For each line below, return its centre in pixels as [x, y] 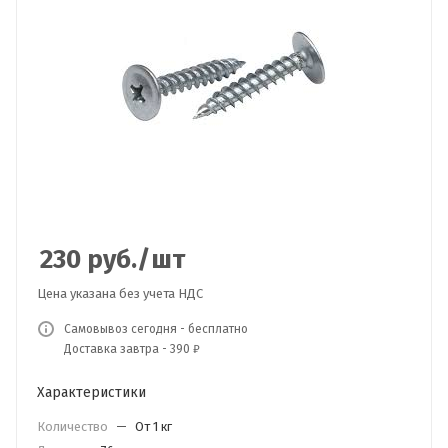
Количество [74, 426]
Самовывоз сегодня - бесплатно [156, 329]
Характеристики [91, 392]
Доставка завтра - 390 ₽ [132, 349]
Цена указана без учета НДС [120, 293]
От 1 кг [153, 426]
